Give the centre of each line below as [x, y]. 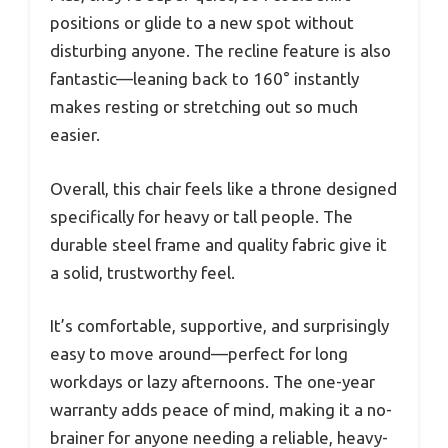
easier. [75, 135]
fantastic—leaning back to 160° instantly [204, 79]
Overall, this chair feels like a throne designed [223, 188]
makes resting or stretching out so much [204, 107]
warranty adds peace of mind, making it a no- [221, 410]
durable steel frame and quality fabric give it [218, 244]
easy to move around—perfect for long [199, 354]
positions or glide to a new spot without [202, 23]
